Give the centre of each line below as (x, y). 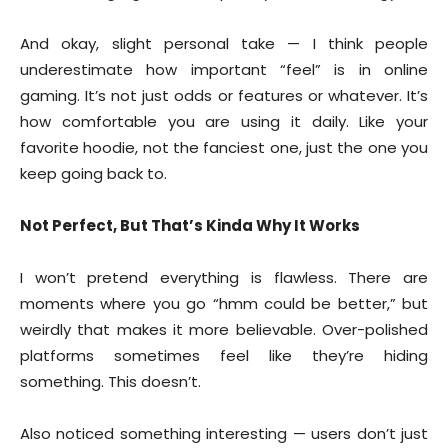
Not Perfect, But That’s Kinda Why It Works (190, 225)
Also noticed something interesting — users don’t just (224, 433)
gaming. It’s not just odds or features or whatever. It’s (224, 95)
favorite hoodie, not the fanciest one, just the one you (224, 147)
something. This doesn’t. (110, 381)
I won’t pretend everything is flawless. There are (224, 277)
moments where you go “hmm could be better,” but (224, 303)
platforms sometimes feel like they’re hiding (224, 355)
